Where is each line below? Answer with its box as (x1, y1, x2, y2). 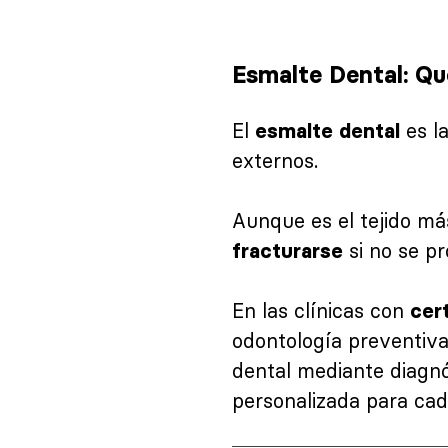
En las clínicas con (232, 297, 410, 323)
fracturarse (232, 238, 343, 263)
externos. (232, 147, 318, 173)
